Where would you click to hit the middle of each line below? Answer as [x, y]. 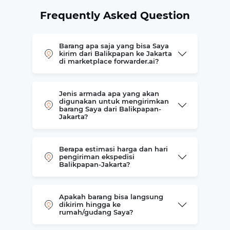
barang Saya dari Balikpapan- [110, 109]
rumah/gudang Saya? [96, 212]
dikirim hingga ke [90, 204]
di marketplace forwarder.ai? [109, 61]
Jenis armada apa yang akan [109, 93]
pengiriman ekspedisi [97, 157]
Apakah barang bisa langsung [111, 197]
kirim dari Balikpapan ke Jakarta [115, 53]
